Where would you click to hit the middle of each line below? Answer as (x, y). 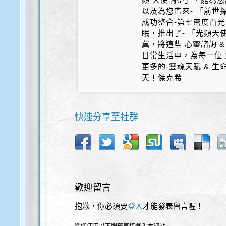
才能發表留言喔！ (173, 206)
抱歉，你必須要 (101, 206)
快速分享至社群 (107, 117)
